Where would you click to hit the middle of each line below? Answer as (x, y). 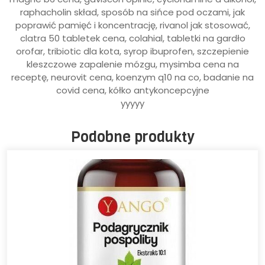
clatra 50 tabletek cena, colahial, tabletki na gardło (132, 38)
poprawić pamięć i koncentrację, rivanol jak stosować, (132, 25)
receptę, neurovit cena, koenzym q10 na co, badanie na (132, 77)
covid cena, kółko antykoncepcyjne (132, 90)
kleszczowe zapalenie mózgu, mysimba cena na (132, 64)
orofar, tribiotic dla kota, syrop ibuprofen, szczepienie (132, 51)
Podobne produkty (132, 136)
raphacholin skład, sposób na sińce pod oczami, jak (132, 12)
